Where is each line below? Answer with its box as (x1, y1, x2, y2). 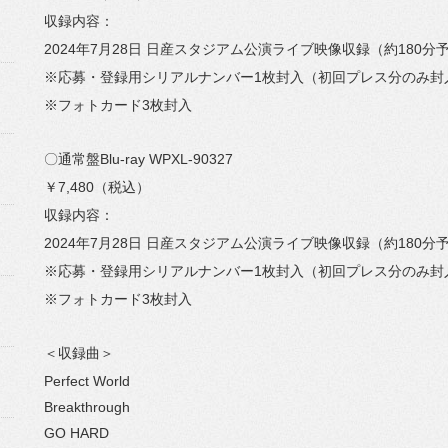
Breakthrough (44, 399, 130, 415)
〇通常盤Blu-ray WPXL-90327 (44, 151, 233, 167)
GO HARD (44, 425, 109, 441)
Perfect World (44, 373, 130, 389)
